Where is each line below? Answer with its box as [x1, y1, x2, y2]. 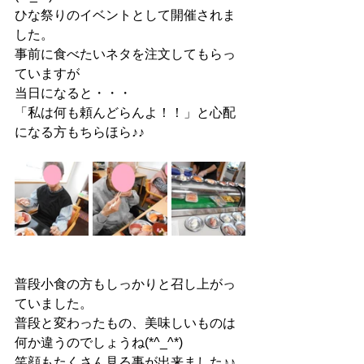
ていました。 [15, 297, 93, 310]
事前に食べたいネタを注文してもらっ [15, 47, 236, 61]
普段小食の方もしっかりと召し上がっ [15, 277, 236, 291]
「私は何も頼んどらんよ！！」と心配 [15, 106, 236, 119]
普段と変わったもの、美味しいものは [15, 316, 236, 330]
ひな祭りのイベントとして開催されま [15, 8, 236, 22]
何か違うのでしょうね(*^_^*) [15, 336, 183, 349]
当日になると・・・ [15, 86, 132, 100]
